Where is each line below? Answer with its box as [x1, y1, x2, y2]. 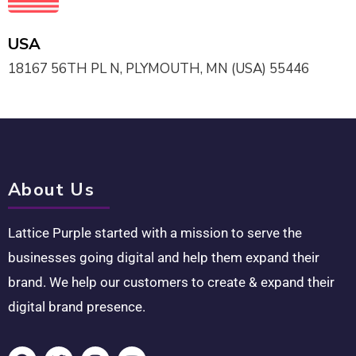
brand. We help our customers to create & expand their [8, 274, 335, 291]
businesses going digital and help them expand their [8, 250, 319, 266]
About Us [8, 177, 95, 202]
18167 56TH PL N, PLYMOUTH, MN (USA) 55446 [8, 59, 309, 78]
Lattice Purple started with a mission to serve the [8, 225, 302, 242]
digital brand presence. [8, 299, 145, 315]
